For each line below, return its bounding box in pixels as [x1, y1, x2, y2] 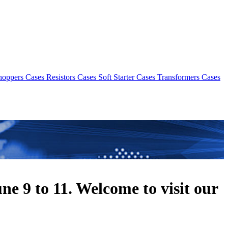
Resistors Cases [46, 72, 96, 81]
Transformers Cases [157, 72, 220, 81]
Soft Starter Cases [98, 72, 155, 81]
